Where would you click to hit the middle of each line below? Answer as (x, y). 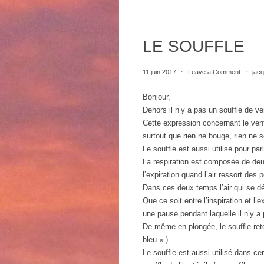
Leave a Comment (214, 72)
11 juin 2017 (160, 72)
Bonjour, (156, 97)
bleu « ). (156, 240)
